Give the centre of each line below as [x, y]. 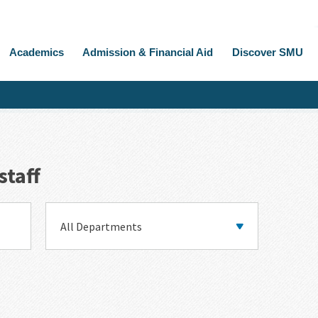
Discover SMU [268, 52]
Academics [36, 52]
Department [77, 209]
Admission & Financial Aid [148, 52]
